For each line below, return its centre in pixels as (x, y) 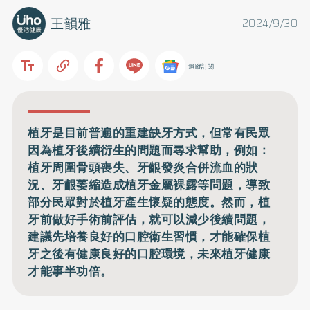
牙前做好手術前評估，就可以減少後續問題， (149, 220)
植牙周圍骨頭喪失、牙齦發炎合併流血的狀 (143, 168)
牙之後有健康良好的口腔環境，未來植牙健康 (149, 254)
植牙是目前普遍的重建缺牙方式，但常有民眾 (149, 133)
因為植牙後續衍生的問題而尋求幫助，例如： (149, 151)
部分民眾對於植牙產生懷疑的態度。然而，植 (149, 202)
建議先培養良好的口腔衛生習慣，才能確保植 (149, 237)
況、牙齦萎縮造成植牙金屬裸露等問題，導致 (149, 185)
